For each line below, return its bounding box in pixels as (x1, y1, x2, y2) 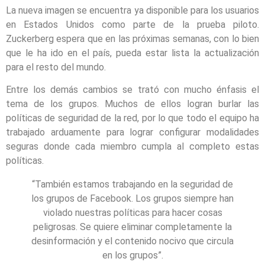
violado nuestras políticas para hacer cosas (43, 207, 222, 219)
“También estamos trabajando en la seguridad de (32, 179, 233, 190)
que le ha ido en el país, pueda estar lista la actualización (6, 47, 259, 59)
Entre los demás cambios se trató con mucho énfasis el (6, 84, 259, 96)
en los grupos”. (102, 250, 163, 261)
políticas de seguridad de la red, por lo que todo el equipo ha (6, 112, 259, 124)
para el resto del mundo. (6, 61, 106, 73)
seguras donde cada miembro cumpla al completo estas (6, 141, 259, 153)
